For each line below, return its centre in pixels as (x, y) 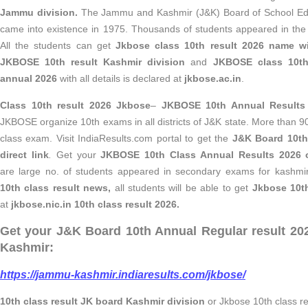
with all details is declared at (121, 78)
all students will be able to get (183, 188)
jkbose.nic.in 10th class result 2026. (95, 204)
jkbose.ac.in (213, 78)
